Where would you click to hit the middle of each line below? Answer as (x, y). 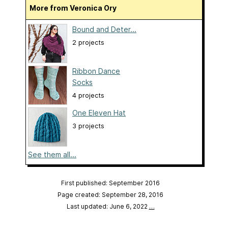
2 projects (88, 43)
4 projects (88, 96)
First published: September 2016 (110, 183)
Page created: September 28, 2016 (110, 195)
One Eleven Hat (99, 113)
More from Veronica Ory (76, 8)
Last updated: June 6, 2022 (108, 207)
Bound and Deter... (104, 30)
